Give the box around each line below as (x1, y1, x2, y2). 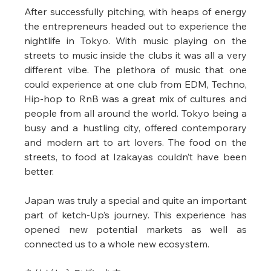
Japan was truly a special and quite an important (24, 194, 247, 207)
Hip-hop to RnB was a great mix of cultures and (24, 93, 247, 105)
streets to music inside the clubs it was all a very (24, 49, 247, 62)
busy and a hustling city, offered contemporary (24, 122, 247, 134)
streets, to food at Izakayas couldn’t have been (24, 151, 247, 163)
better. (24, 165, 57, 178)
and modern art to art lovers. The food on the (24, 136, 247, 149)
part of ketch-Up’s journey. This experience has (24, 209, 247, 221)
